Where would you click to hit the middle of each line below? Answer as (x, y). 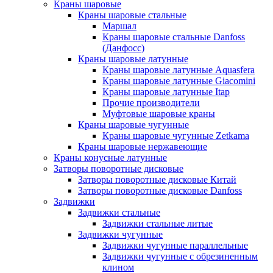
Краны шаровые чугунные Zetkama (176, 136)
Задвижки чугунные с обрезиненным (180, 256)
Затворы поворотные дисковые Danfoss (160, 190)
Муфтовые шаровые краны (159, 114)
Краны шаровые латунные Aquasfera (179, 70)
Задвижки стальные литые (158, 223)
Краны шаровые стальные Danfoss (174, 37)
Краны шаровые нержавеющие (143, 147)
